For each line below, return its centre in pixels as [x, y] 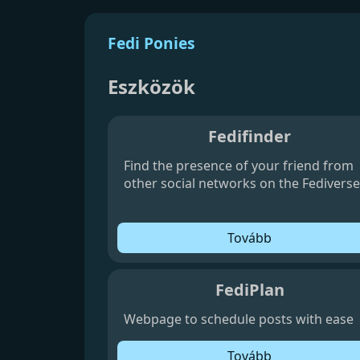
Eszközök [152, 86]
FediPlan [250, 289]
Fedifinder [250, 136]
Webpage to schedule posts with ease [239, 319]
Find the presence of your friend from [239, 165]
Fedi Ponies [152, 43]
